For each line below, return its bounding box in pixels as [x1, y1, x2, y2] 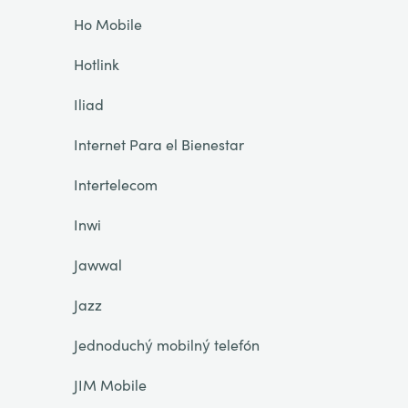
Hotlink [73, 54, 119, 74]
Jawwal [73, 254, 122, 274]
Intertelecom [73, 174, 158, 194]
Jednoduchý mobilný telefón [73, 334, 260, 354]
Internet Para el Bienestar [73, 134, 244, 154]
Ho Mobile [73, 14, 142, 34]
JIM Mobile [73, 374, 147, 394]
